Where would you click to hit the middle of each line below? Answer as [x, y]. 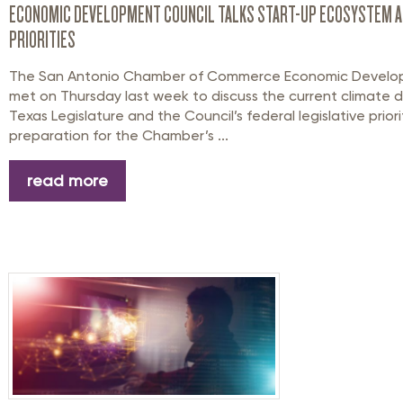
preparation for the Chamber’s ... [119, 136]
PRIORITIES [42, 40]
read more [67, 181]
